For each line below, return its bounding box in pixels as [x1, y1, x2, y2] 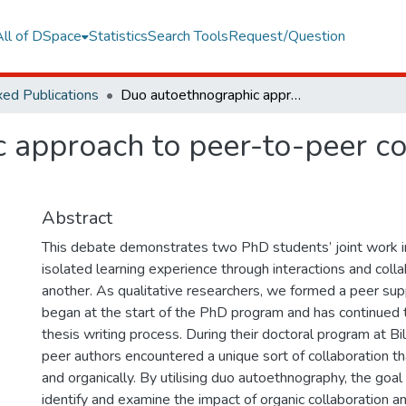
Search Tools [147, 26, 228, 46]
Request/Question [227, 26, 345, 46]
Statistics [88, 26, 148, 46]
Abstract [42, 206, 112, 230]
